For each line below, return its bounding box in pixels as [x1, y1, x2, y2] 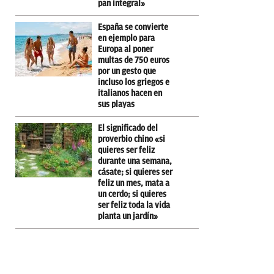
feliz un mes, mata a [98, 178, 169, 188]
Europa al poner [98, 44, 153, 54]
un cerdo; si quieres [98, 189, 166, 199]
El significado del [98, 123, 158, 133]
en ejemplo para [98, 33, 155, 43]
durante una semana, [98, 156, 172, 166]
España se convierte [98, 22, 168, 32]
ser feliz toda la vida [98, 200, 170, 210]
